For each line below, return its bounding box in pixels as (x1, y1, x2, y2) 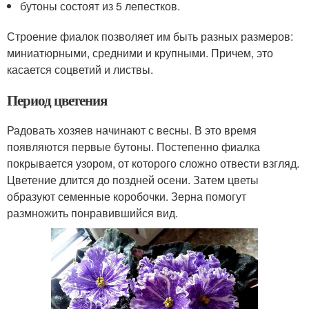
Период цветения (7, 90, 108, 111)
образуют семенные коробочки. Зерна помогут (7, 188, 246, 205)
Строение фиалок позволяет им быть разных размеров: (7, 28, 293, 45)
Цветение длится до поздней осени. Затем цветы (7, 172, 259, 188)
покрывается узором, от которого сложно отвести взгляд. (7, 155, 299, 172)
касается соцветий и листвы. (7, 61, 153, 78)
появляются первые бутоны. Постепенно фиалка (7, 139, 260, 155)
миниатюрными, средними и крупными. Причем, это (7, 45, 273, 61)
